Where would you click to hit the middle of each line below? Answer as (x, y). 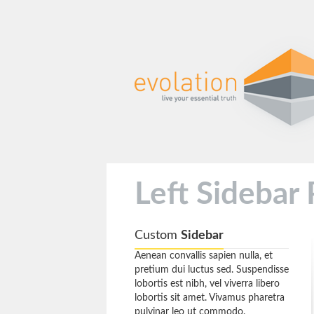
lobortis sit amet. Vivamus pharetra (210, 298)
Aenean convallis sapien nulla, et (204, 256)
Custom (158, 235)
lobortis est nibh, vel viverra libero (207, 284)
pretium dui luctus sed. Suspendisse (212, 270)
